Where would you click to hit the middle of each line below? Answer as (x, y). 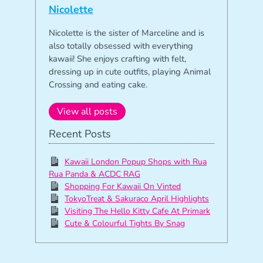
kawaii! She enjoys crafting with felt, (117, 58)
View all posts (87, 111)
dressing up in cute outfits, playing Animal (129, 71)
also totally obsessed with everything (121, 45)
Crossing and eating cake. (98, 84)
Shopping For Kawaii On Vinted (123, 186)
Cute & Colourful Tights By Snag (125, 223)
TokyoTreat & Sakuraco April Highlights (137, 198)
